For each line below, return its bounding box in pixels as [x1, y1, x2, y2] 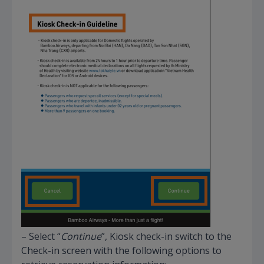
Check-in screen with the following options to [21, 244, 222, 257]
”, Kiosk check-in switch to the [101, 230, 232, 243]
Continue [61, 230, 101, 243]
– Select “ [21, 230, 61, 243]
